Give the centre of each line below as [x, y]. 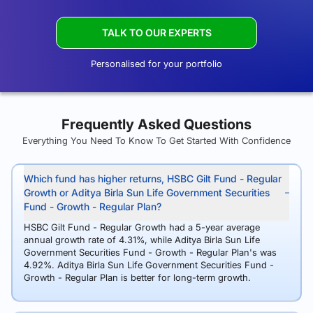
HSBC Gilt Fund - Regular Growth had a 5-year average [142, 227]
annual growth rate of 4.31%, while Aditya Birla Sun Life [142, 240]
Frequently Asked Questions [156, 124]
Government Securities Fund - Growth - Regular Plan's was [150, 252]
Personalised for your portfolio [156, 64]
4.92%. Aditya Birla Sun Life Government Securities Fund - [149, 265]
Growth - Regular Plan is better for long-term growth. [137, 277]
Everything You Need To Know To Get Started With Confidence [156, 140]
